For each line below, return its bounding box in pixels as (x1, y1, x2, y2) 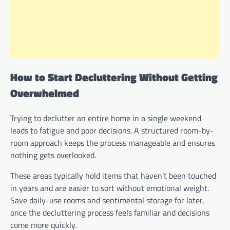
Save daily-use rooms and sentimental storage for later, (10, 194, 204, 206)
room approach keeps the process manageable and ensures (10, 136, 215, 149)
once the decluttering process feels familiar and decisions (10, 206, 209, 219)
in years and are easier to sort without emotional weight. (10, 181, 209, 194)
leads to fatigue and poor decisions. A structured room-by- (10, 124, 214, 137)
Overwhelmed (10, 84, 79, 101)
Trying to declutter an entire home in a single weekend (10, 111, 201, 124)
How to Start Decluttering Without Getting (10, 68, 218, 85)
